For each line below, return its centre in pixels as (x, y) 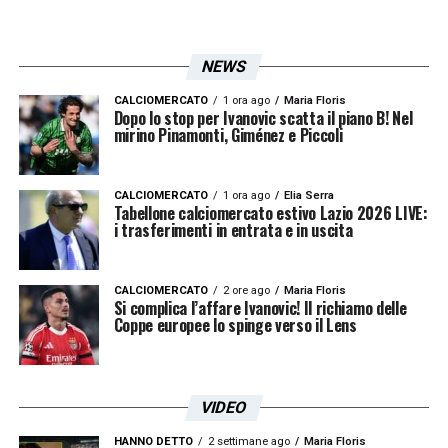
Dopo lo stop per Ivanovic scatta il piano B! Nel (263, 117)
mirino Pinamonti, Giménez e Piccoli (228, 134)
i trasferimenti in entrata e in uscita (233, 229)
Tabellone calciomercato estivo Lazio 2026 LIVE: (270, 212)
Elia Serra (308, 195)
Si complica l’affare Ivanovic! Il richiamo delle (260, 307)
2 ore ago (246, 290)
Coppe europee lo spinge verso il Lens (235, 324)
